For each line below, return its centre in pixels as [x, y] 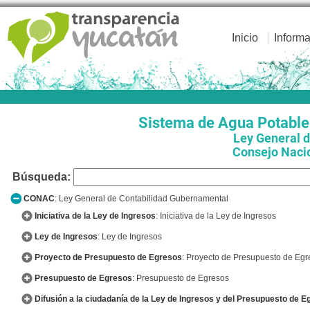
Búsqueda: [42, 177]
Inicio [245, 38]
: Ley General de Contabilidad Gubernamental [142, 199]
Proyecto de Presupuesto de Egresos [108, 257]
